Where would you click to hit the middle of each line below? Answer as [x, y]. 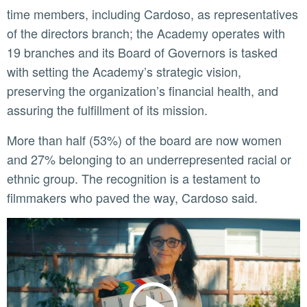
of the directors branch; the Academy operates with [146, 33]
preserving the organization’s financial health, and [143, 91]
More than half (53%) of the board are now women [12, 140]
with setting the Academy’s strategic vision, [124, 72]
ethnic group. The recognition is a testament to [134, 179]
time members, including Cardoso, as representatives [152, 14]
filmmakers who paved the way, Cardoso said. [134, 198]
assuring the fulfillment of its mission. [107, 110]
